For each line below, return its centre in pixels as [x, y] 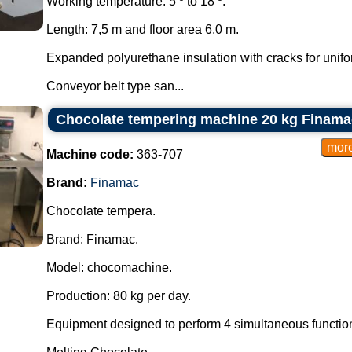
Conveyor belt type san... [115, 86]
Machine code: [90, 154]
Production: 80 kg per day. [118, 296]
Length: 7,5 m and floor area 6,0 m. [142, 29]
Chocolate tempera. [101, 211]
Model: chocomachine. [109, 268]
